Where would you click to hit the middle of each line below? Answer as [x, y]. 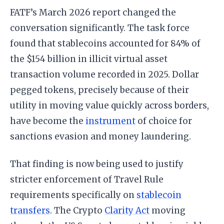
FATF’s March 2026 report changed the [93, 12]
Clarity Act [127, 210]
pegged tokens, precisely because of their [99, 90]
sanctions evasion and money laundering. [100, 136]
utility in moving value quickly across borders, [109, 105]
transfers [30, 210]
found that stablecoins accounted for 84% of [105, 43]
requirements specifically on [73, 195]
